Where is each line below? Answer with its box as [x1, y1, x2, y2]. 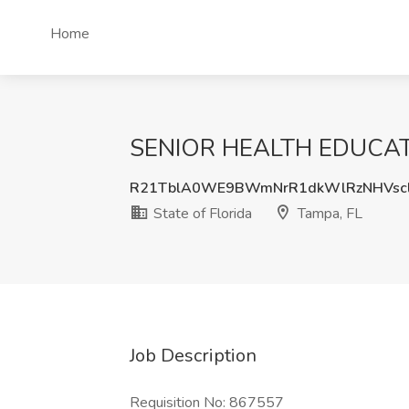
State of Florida [150, 204, 252, 224]
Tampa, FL [294, 204, 362, 224]
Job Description [130, 343, 257, 368]
